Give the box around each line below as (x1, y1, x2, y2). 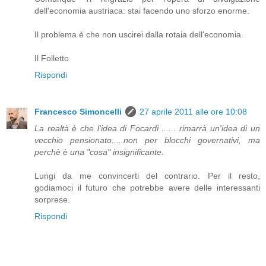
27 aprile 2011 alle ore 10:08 (140, 107, 247, 117)
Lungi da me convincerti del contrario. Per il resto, (34, 171, 260, 181)
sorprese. (34, 195, 70, 205)
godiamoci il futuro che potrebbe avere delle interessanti (34, 183, 260, 193)
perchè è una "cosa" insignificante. (34, 147, 164, 157)
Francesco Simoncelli (34, 107, 122, 117)
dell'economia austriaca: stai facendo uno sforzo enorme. (34, 6, 249, 16)
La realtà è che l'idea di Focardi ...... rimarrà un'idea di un (34, 123, 260, 134)
